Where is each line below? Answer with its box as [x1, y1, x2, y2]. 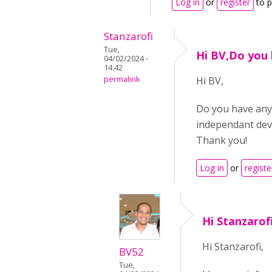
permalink [104, 74, 140, 85]
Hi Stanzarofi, [202, 240, 263, 254]
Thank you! [196, 134, 247, 148]
